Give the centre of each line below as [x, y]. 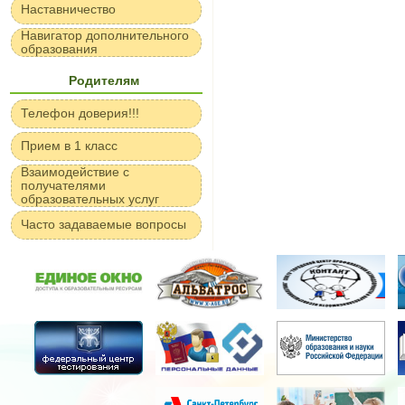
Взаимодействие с [75, 172]
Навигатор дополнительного [105, 35]
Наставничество [68, 9]
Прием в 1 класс [69, 146]
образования [59, 49]
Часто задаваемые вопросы [104, 224]
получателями [63, 185]
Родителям [104, 80]
